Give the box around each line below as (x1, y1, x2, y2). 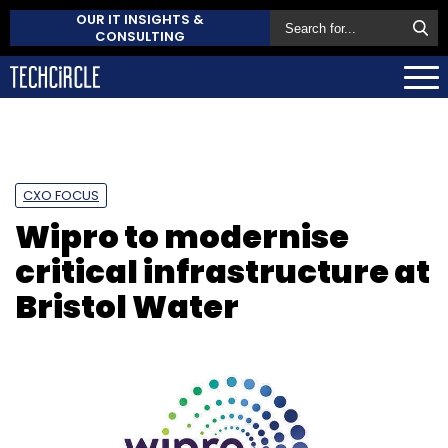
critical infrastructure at (15, 248, 430, 294)
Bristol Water (15, 283, 239, 329)
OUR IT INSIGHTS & (76, 10, 204, 29)
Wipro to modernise (15, 213, 349, 259)
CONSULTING (95, 27, 185, 46)
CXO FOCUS (23, 185, 99, 205)
